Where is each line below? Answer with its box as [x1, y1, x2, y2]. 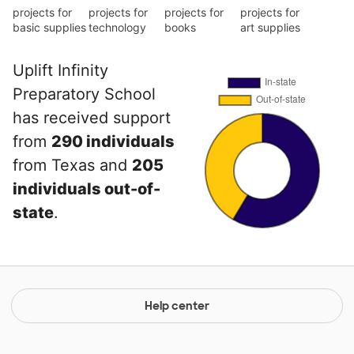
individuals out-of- [13, 179, 160, 198]
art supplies [240, 20, 300, 34]
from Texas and [13, 155, 132, 175]
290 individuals [51, 131, 175, 151]
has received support [13, 107, 171, 127]
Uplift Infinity [13, 60, 108, 80]
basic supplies [13, 20, 86, 34]
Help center [145, 298, 209, 313]
